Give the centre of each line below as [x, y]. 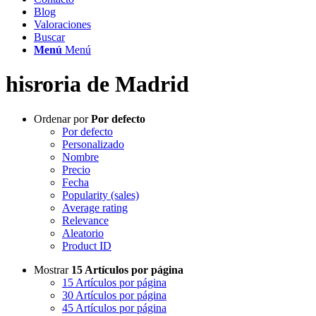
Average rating [95, 207]
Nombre [80, 157]
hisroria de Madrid [97, 84]
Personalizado [93, 144]
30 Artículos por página [114, 295]
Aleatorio [83, 233]
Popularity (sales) [101, 195]
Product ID [87, 245]
